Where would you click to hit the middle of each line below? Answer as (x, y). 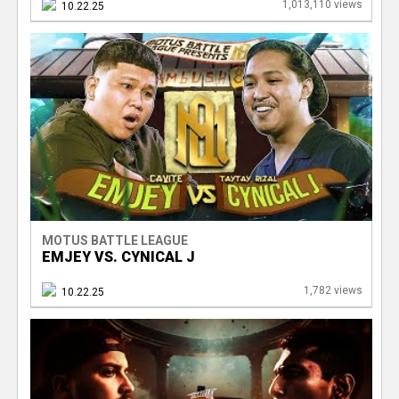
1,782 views (333, 291)
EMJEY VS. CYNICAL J (118, 257)
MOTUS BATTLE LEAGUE (114, 241)
